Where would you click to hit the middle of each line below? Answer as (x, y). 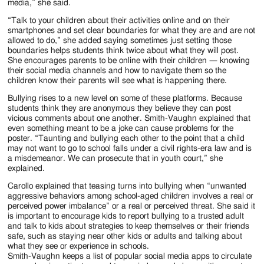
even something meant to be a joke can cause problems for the (121, 128)
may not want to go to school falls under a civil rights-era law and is (130, 148)
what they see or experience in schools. (79, 246)
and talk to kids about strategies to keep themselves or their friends (129, 226)
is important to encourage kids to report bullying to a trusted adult (126, 216)
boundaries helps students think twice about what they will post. (123, 50)
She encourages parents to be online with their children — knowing (129, 60)
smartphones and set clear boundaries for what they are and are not (132, 30)
